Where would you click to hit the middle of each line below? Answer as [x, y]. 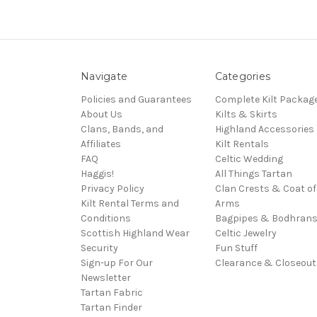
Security [99, 248]
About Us [102, 115]
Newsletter [106, 278]
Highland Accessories [264, 129]
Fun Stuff [236, 248]
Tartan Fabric [112, 293]
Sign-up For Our [117, 263]
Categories [242, 77]
